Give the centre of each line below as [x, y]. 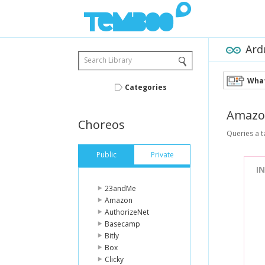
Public [106, 155]
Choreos [101, 125]
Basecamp [122, 224]
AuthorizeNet [127, 212]
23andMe [120, 188]
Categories [146, 87]
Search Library [108, 60]
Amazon [119, 200]
